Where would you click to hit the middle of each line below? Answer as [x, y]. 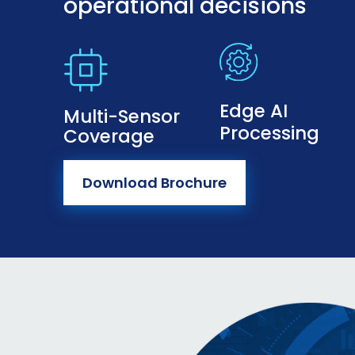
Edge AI [254, 111]
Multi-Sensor [122, 116]
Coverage [109, 136]
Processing [270, 133]
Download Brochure [155, 183]
